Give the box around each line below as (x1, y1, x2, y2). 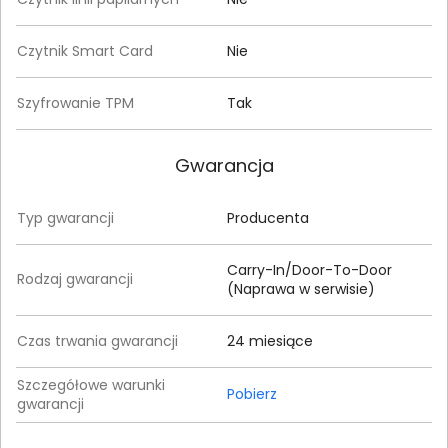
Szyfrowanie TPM (17, 93, 134, 113)
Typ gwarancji (17, 208, 114, 228)
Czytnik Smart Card (17, 41, 153, 61)
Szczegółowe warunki (17, 375, 165, 395)
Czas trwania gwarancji (17, 331, 178, 351)
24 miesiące (227, 331, 313, 351)
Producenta (227, 208, 309, 228)
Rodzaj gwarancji (17, 269, 133, 289)
